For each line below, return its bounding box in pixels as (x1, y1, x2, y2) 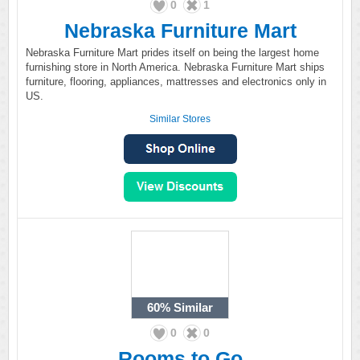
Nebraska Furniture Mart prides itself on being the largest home (26, 47, 319, 59)
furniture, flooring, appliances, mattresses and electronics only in (26, 76, 326, 88)
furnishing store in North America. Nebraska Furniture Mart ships (26, 61, 325, 73)
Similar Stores (149, 113, 211, 125)
